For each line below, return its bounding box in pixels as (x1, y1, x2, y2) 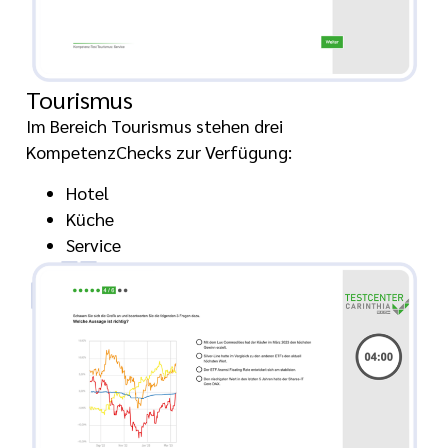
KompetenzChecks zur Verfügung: (26, 140, 293, 164)
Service (66, 232, 122, 256)
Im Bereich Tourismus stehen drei (26, 114, 284, 138)
